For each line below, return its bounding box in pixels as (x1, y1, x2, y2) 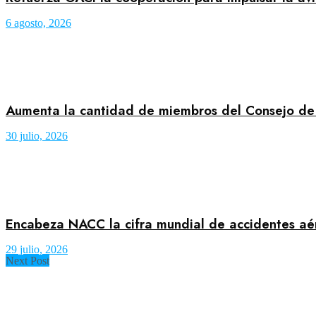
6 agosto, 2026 (6, 16, 71, 29)
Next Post (6, 254, 49, 267)
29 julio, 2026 (6, 243, 68, 255)
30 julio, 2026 (6, 130, 68, 142)
